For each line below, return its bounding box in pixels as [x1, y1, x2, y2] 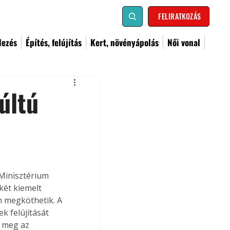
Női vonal [167, 36, 200, 49]
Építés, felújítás [26, 36, 82, 49]
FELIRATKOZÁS [158, 11, 201, 22]
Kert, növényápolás [90, 36, 159, 49]
